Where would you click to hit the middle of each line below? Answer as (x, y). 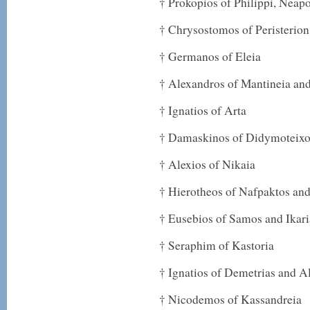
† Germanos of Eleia (210, 56)
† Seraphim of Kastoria (217, 245)
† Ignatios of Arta (203, 110)
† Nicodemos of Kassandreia (230, 299)
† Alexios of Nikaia (207, 164)
